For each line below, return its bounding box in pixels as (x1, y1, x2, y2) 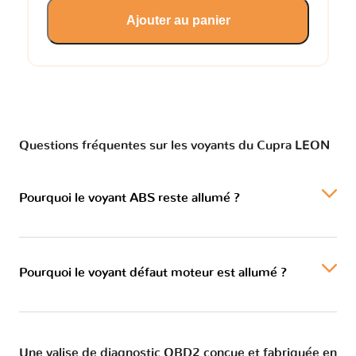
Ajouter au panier (126, 13, 230, 27)
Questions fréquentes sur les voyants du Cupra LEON (19, 138, 330, 152)
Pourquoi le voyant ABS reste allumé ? (19, 191, 240, 204)
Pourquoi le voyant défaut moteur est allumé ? (19, 265, 287, 279)
